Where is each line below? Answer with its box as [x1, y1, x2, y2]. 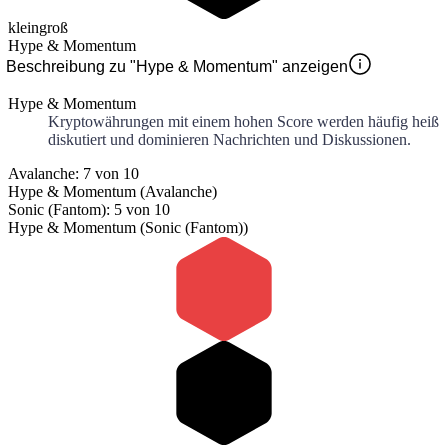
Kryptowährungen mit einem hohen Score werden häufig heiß [48, 113, 439, 131]
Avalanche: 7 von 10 [8, 165, 139, 183]
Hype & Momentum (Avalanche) [8, 183, 217, 201]
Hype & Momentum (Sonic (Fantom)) [8, 219, 248, 237]
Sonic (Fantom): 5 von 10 [8, 201, 170, 219]
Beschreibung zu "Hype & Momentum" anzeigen [6, 58, 348, 76]
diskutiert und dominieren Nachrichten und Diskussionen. [48, 131, 411, 149]
